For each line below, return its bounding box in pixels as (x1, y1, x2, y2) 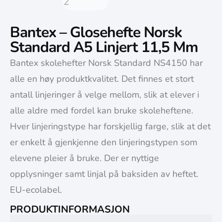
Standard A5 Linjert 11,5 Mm (10, 37, 198, 58)
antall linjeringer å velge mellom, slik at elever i (10, 89, 199, 101)
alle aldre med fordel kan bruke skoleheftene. (10, 105, 193, 117)
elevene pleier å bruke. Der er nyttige (10, 152, 159, 165)
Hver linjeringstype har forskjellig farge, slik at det (10, 120, 211, 133)
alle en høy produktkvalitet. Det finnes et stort (10, 73, 194, 85)
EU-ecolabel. (10, 184, 62, 196)
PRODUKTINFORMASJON (10, 203, 130, 217)
